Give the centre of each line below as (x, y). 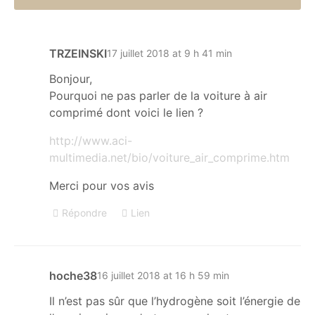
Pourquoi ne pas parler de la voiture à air (158, 95)
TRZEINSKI (78, 53)
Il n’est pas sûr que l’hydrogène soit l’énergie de (175, 301)
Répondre (84, 212)
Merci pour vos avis (102, 185)
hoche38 (73, 275)
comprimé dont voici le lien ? (126, 112)
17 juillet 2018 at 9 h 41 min (169, 53)
